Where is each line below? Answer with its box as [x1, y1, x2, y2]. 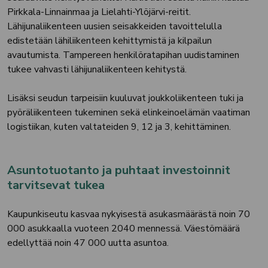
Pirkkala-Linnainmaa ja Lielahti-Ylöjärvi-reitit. [7, 5, 191, 19]
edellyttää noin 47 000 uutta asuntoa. [7, 236, 169, 249]
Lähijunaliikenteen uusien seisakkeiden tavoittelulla [7, 20, 222, 33]
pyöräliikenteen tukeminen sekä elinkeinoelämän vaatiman [7, 106, 250, 119]
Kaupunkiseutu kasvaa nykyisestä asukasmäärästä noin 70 [7, 208, 250, 221]
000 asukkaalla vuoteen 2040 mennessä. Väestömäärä [7, 222, 240, 235]
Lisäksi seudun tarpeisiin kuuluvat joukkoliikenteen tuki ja [7, 92, 243, 105]
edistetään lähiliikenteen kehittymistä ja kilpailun [7, 34, 212, 47]
